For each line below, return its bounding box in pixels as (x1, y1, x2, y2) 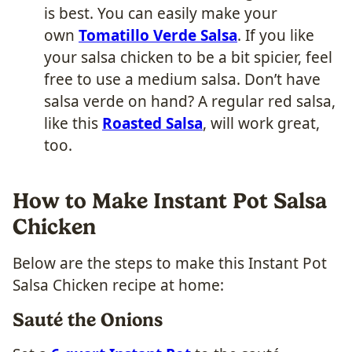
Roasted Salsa (102, 112, 203, 134)
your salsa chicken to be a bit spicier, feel (44, 46, 332, 68)
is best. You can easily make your (44, 2, 277, 24)
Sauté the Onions (13, 308, 163, 331)
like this (44, 112, 102, 134)
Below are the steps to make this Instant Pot (13, 252, 327, 273)
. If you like (237, 24, 314, 46)
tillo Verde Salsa (119, 24, 237, 46)
